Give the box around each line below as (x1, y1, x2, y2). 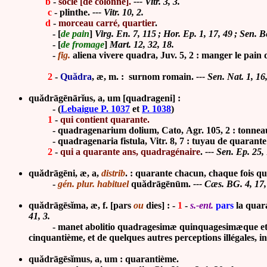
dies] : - (144, 200, 178, 210)
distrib (101, 168, 125, 178)
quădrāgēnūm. (129, 179, 193, 189)
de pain (61, 29, 89, 39)
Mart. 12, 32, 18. (110, 39, 174, 49)
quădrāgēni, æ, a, (29, 168, 101, 178)
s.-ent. (190, 200, 213, 210)
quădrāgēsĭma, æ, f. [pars (29, 200, 133, 210)
